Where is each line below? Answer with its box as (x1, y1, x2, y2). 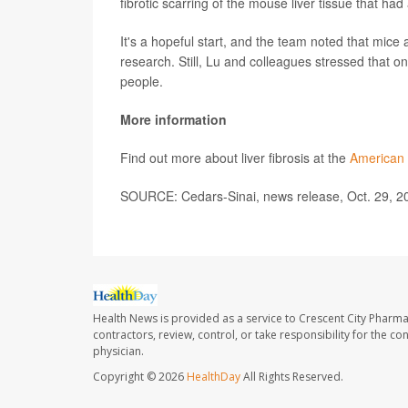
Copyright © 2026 (93, 369, 187, 385)
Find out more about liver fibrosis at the (120, 148, 350, 167)
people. (120, 71, 163, 90)
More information (120, 109, 227, 128)
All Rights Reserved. (240, 369, 343, 385)
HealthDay (187, 369, 240, 385)
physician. (93, 343, 144, 360)
